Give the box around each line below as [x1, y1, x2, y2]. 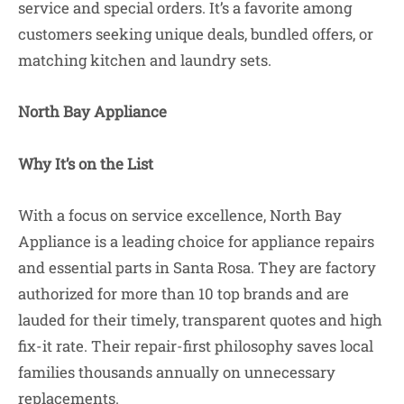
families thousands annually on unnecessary [18, 362, 335, 382]
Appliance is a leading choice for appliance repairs [18, 231, 374, 252]
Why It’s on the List [18, 152, 153, 174]
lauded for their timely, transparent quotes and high [18, 309, 382, 330]
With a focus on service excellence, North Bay [18, 205, 342, 225]
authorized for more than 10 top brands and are [18, 283, 349, 304]
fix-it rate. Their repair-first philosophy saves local [18, 335, 373, 356]
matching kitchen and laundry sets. [18, 49, 271, 70]
